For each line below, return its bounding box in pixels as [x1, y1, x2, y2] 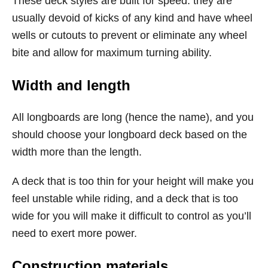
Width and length [12, 77, 130, 93]
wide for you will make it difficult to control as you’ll [12, 210, 251, 222]
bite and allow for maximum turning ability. [12, 47, 212, 59]
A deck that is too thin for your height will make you [12, 175, 254, 187]
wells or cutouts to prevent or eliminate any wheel [12, 29, 247, 41]
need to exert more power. [12, 227, 137, 239]
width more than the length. [12, 146, 142, 158]
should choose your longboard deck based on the [12, 129, 247, 141]
